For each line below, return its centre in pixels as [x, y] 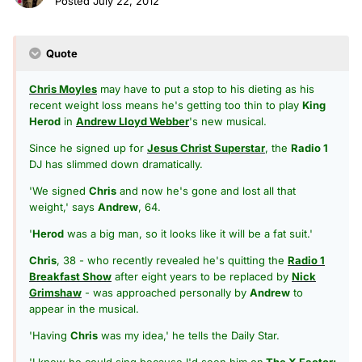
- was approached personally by [166, 292]
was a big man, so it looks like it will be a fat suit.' [188, 233]
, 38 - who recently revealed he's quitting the [172, 260]
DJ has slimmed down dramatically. [116, 164]
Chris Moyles [63, 88]
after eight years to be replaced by [202, 276]
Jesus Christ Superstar [206, 147]
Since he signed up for [88, 147]
